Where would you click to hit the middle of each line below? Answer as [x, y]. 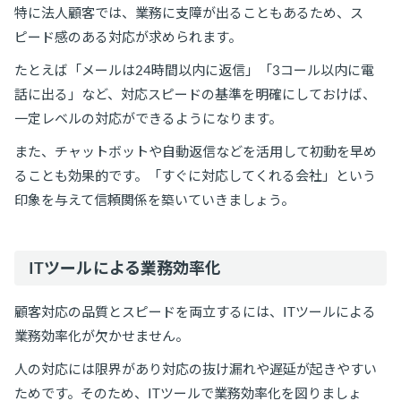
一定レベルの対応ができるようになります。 [148, 118]
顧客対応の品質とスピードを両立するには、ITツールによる [195, 311]
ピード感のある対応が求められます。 [128, 36]
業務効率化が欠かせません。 [102, 335]
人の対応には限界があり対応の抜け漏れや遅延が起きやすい [196, 368]
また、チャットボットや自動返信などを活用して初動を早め [196, 151]
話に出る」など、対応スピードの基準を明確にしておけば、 [195, 94]
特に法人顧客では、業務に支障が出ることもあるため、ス [189, 12]
